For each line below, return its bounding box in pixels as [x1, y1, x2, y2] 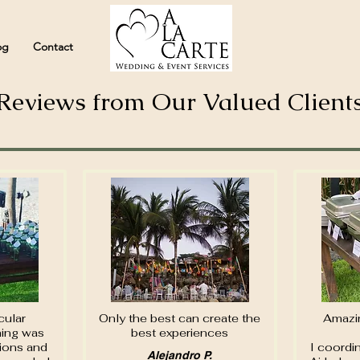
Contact [33, 39, 73, 54]
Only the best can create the [98, 311, 260, 325]
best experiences [130, 325, 228, 340]
